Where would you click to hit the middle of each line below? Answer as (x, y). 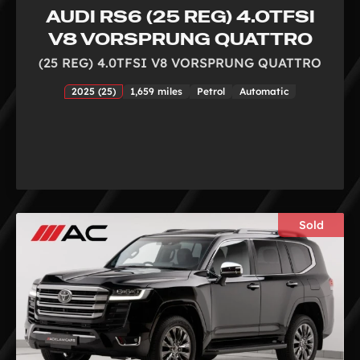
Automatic (264, 91)
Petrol (211, 91)
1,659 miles (156, 91)
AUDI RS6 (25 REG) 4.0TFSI (180, 16)
